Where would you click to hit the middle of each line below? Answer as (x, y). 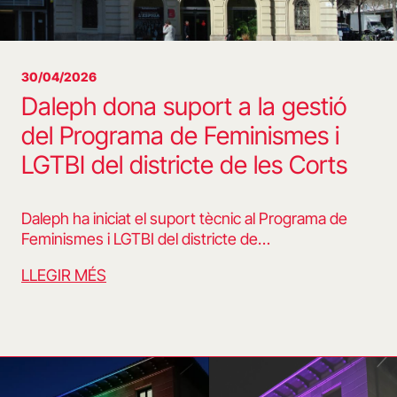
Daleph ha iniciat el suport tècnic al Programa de (184, 219)
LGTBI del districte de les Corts (184, 165)
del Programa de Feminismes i (180, 136)
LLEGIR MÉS (64, 276)
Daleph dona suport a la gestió (184, 107)
